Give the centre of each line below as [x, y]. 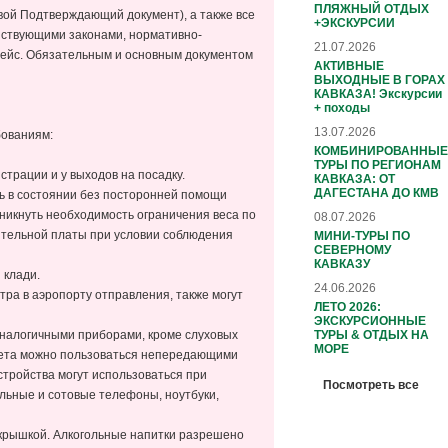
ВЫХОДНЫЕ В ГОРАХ [379, 79]
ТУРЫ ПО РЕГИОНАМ [377, 164]
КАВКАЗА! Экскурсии [378, 93]
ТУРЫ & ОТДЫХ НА [371, 334]
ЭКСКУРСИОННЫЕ [370, 320]
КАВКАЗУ [342, 263]
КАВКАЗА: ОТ [354, 178]
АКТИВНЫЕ [349, 65]
